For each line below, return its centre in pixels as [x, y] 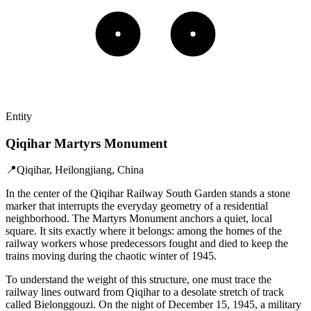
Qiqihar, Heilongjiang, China [80, 170]
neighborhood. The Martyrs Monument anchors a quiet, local [139, 219]
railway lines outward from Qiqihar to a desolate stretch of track [145, 292]
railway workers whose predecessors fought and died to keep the [147, 244]
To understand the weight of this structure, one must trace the [138, 280]
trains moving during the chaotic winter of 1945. [111, 256]
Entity [19, 116]
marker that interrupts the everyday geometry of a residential [137, 206]
